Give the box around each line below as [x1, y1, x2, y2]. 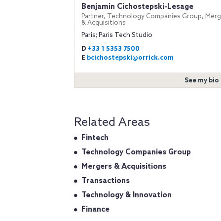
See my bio [184, 76, 219, 84]
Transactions [81, 176, 130, 185]
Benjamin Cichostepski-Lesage [81, 2, 193, 11]
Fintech [81, 133, 109, 143]
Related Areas [74, 115, 150, 130]
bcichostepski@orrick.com [87, 54, 174, 62]
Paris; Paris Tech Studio [81, 31, 152, 39]
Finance [81, 205, 110, 214]
